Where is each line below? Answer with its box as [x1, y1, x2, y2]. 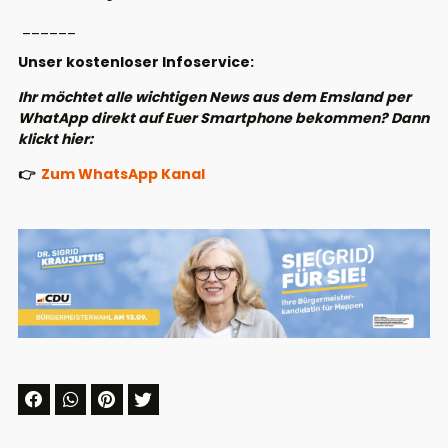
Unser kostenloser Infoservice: [18, 52, 254, 73]
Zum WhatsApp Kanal [41, 164, 205, 185]
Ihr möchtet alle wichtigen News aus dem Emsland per [18, 87, 411, 108]
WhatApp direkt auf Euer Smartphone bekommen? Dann [18, 108, 429, 129]
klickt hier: [18, 129, 96, 150]
